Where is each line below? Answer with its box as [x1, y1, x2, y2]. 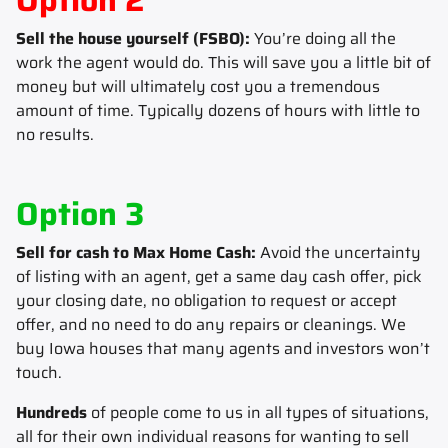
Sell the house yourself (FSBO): [16, 25, 254, 51]
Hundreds [16, 399, 87, 425]
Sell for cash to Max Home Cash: [16, 239, 256, 265]
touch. [16, 359, 62, 385]
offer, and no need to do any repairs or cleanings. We [16, 311, 406, 337]
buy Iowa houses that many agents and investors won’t [16, 335, 430, 361]
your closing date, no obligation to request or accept [16, 287, 397, 313]
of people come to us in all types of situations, [87, 399, 429, 425]
